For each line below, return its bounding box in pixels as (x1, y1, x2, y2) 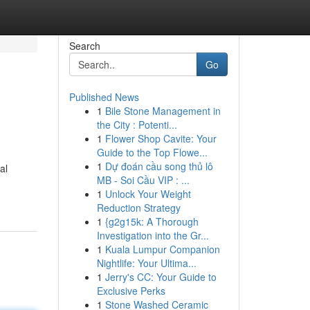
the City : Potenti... (96, 118, 177, 131)
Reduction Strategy (96, 201, 181, 215)
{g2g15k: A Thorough (104, 215, 199, 228)
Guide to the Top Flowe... (96, 145, 208, 159)
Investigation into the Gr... (96, 228, 209, 242)
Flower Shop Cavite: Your (104, 131, 217, 145)
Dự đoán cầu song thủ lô (104, 159, 213, 173)
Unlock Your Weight (104, 187, 191, 201)
